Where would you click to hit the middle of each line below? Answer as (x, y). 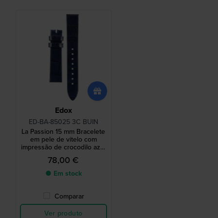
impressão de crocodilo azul (64, 147)
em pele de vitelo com (63, 140)
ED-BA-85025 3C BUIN (63, 122)
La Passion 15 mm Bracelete (64, 132)
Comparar (69, 197)
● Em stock (63, 174)
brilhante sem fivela (64, 155)
